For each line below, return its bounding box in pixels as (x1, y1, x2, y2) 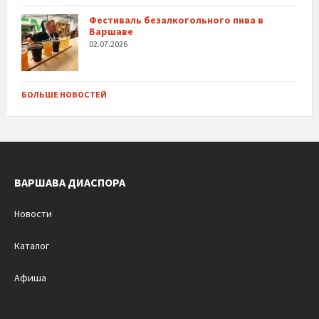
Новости (14, 207, 52, 220)
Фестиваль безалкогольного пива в (89, 14, 263, 26)
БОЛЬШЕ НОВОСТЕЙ (21, 89, 107, 100)
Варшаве (89, 25, 133, 38)
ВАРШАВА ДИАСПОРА (14, 175, 125, 189)
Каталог (14, 239, 49, 252)
